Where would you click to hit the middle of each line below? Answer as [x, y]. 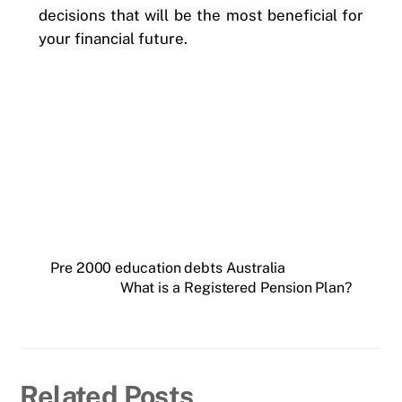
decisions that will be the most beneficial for [201, 15]
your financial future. [113, 38]
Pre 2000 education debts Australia [168, 268]
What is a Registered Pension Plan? [236, 288]
